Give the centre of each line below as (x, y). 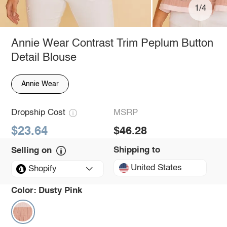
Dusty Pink (61, 191)
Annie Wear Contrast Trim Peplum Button (112, 43)
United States (157, 168)
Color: (24, 191)
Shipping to (137, 150)
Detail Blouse (44, 58)
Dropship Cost (38, 113)
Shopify (42, 169)
